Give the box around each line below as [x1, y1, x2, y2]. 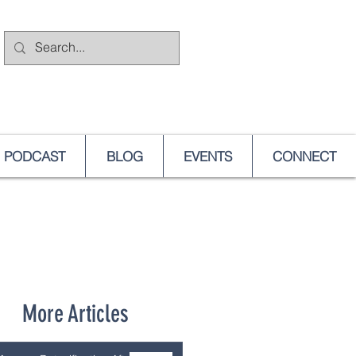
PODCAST [3, 148, 65, 164]
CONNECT [273, 148, 336, 164]
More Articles [21, 300, 129, 328]
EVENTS [184, 148, 232, 164]
